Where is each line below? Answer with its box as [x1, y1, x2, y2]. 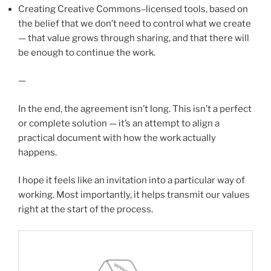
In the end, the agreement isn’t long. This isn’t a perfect [18, 103, 252, 114]
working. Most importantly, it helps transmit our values [18, 189, 250, 201]
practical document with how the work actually [18, 132, 216, 143]
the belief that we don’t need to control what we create [18, 18, 251, 29]
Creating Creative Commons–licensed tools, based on [18, 3, 248, 15]
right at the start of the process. [18, 204, 153, 215]
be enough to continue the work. [18, 47, 155, 58]
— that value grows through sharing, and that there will [18, 32, 249, 44]
